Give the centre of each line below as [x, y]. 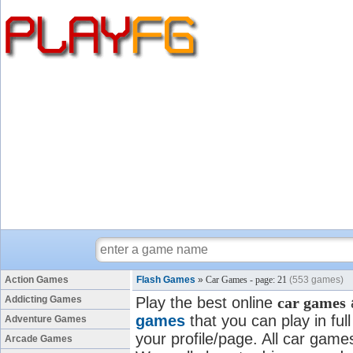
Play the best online [206, 303]
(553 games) [316, 280]
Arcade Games [39, 339]
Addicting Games [43, 299]
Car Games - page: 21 [246, 280]
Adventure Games [46, 319]
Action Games [37, 280]
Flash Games [166, 280]
